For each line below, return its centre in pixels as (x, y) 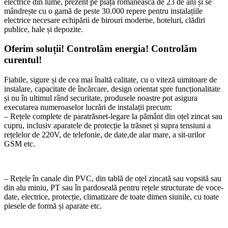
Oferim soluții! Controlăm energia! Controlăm (101, 49)
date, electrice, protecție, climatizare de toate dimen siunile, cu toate (111, 196)
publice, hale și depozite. (44, 29)
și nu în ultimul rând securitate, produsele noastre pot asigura (101, 98)
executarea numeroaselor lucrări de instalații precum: (88, 107)
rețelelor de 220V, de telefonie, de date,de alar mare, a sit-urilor (105, 134)
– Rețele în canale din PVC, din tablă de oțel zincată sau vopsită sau (113, 178)
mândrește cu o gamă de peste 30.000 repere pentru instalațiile (103, 11)
